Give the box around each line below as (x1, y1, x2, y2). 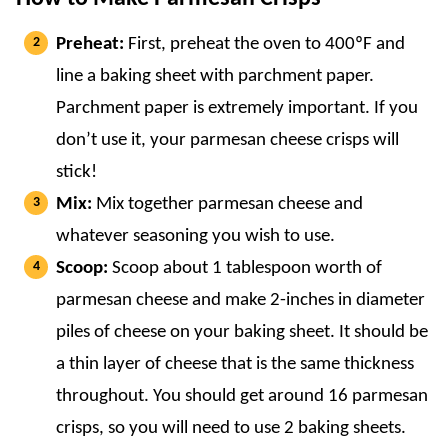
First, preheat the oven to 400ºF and (128, 34, 405, 54)
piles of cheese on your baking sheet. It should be (56, 322, 428, 342)
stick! (56, 162, 97, 182)
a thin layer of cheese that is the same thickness (56, 354, 414, 374)
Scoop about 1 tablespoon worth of (108, 258, 382, 278)
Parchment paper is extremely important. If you (56, 98, 418, 118)
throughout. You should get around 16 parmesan (56, 386, 428, 406)
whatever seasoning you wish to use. (56, 226, 335, 246)
